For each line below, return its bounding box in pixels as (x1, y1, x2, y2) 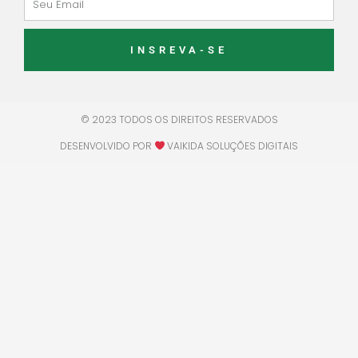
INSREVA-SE (130, 44, 228, 57)
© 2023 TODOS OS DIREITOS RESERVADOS (80, 113, 278, 127)
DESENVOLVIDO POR (59, 139, 154, 153)
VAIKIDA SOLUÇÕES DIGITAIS (165, 139, 299, 153)
